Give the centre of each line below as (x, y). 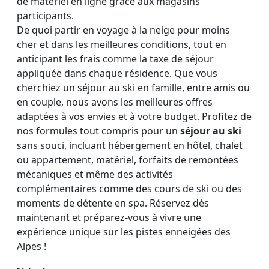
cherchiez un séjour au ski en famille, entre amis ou (133, 87)
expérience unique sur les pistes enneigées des (124, 231)
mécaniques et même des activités (95, 174)
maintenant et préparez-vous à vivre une (109, 217)
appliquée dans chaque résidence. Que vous (117, 73)
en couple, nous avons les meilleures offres (115, 102)
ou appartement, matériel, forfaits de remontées (128, 159)
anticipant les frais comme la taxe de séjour (115, 59)
